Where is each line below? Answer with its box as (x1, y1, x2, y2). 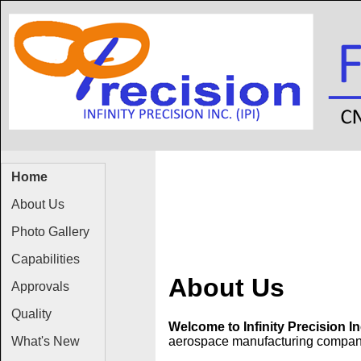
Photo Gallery (11, 225, 89, 239)
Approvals (11, 280, 69, 293)
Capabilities (11, 252, 80, 266)
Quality (11, 307, 52, 321)
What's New (11, 334, 80, 348)
